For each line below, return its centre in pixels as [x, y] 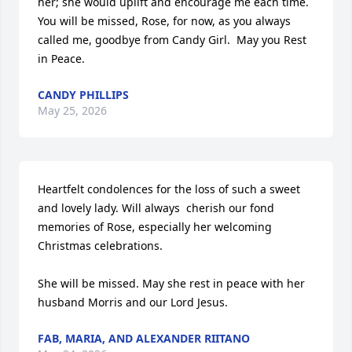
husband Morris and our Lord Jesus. [133, 302]
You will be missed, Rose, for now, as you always [164, 21]
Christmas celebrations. [102, 246]
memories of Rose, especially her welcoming [155, 227]
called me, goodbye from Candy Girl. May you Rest [172, 40]
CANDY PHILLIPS [83, 95]
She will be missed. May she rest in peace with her [171, 283]
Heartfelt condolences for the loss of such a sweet [169, 189]
